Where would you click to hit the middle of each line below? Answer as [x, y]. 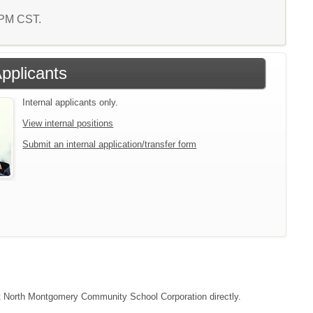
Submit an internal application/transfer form [110, 144]
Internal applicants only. [71, 102]
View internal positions [68, 123]
